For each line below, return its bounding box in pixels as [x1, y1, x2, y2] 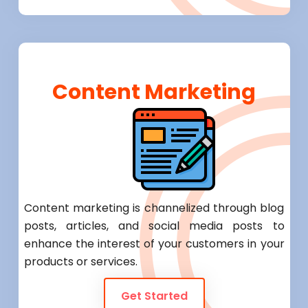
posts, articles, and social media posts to [23, 218, 285, 234]
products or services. [23, 254, 137, 270]
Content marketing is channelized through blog [23, 200, 285, 217]
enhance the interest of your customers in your [23, 236, 285, 252]
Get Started [120, 288, 188, 305]
